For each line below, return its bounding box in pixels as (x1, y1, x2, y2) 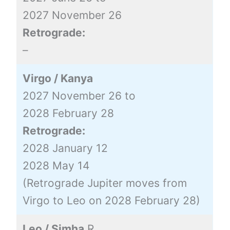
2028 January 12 (22, 141, 108, 155)
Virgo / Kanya (22, 71, 93, 85)
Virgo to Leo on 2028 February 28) (22, 194, 200, 207)
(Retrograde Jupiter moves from (22, 176, 187, 189)
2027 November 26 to (22, 89, 136, 102)
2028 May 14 (22, 159, 89, 172)
